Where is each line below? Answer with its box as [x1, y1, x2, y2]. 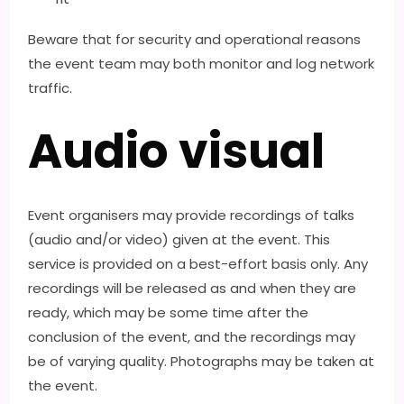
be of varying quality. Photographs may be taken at [28, 352, 375, 371]
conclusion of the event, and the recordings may [28, 327, 356, 346]
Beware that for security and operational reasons [28, 30, 362, 49]
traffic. [28, 78, 73, 97]
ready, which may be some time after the [28, 303, 309, 322]
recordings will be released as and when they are [28, 279, 357, 298]
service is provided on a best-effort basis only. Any [28, 254, 369, 273]
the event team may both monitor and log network [28, 54, 375, 73]
